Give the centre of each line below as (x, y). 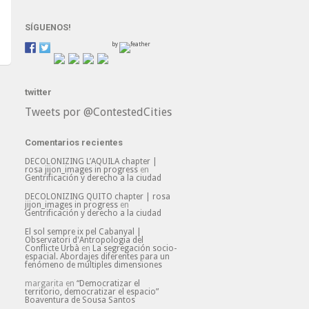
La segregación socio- (134, 248)
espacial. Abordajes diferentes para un (97, 257)
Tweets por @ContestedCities (98, 112)
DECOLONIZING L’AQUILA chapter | (91, 161)
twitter (38, 92)
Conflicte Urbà (52, 248)
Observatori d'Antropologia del (84, 240)
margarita (44, 283)
